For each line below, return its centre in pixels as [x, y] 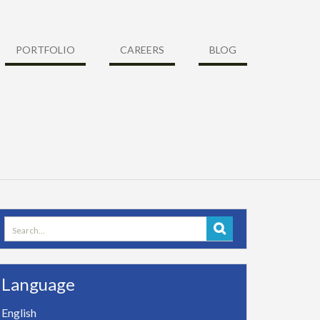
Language [38, 284]
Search [20, 224]
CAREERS [142, 50]
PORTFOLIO [45, 50]
